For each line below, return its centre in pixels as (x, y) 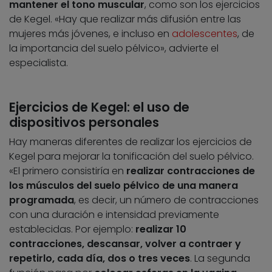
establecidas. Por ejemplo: (72, 229)
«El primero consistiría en (68, 171)
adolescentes (205, 33)
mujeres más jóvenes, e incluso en (90, 33)
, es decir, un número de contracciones (166, 200)
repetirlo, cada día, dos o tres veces (100, 258)
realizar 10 (161, 229)
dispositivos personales (84, 122)
